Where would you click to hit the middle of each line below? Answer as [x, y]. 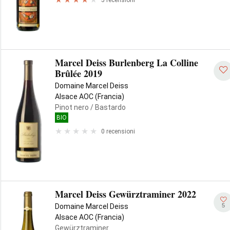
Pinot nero [72, 107]
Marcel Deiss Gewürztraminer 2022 [126, 194]
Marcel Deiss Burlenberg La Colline [127, 63]
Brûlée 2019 [79, 73]
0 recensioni [118, 131]
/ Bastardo [107, 107]
